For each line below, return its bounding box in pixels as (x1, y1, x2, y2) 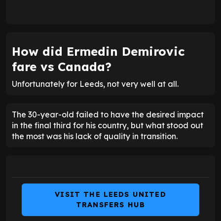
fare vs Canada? (12, 59, 111, 74)
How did (12, 43, 67, 59)
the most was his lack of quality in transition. (12, 131, 178, 141)
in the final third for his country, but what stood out (12, 120, 203, 130)
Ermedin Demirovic (67, 43, 184, 59)
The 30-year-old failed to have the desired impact (12, 109, 204, 119)
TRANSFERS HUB (76, 200, 145, 209)
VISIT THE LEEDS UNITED (55, 189, 166, 199)
